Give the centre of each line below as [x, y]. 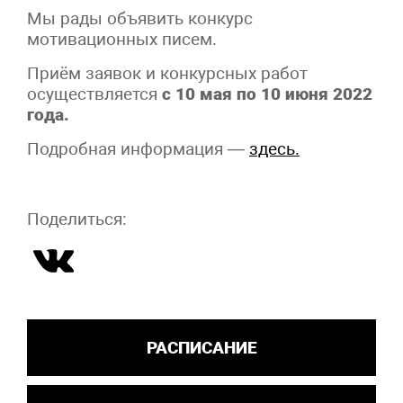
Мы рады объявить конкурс [140, 18]
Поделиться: [77, 219]
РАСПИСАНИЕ [201, 347]
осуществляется [94, 94]
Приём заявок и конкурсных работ [167, 73]
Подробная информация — [138, 148]
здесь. [274, 148]
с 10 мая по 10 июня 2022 [267, 94]
